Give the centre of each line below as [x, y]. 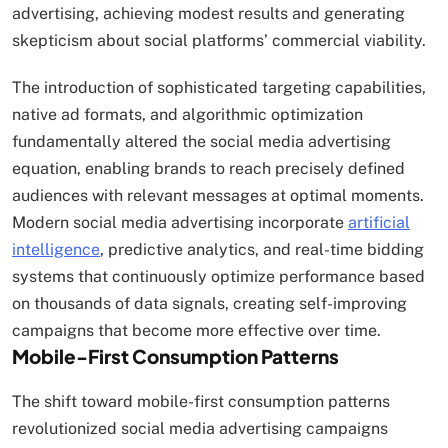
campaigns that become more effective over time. [196, 330]
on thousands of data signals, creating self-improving [209, 303]
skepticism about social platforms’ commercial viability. [219, 40]
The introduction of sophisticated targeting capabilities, [219, 87]
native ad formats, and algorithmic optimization [187, 114]
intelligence [56, 249]
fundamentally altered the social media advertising [201, 141]
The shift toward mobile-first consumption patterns [201, 401]
